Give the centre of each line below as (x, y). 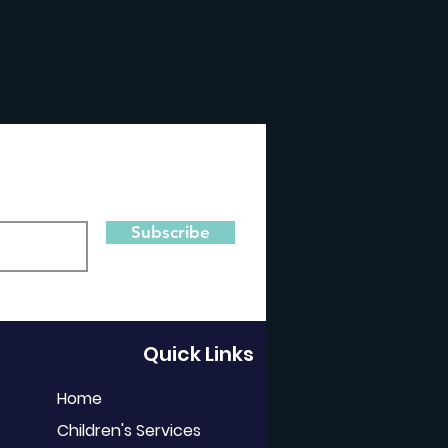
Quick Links (198, 354)
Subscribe (170, 232)
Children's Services (129, 430)
